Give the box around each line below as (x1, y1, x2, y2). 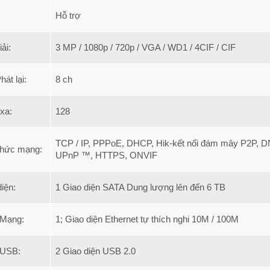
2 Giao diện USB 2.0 (55, 246, 136, 256)
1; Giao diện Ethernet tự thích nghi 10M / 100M (55, 214, 239, 224)
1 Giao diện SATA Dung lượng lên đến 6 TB (55, 182, 225, 192)
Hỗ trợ (55, 10, 81, 20)
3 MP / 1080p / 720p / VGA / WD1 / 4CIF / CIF (55, 42, 236, 52)
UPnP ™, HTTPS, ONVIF (55, 150, 157, 160)
